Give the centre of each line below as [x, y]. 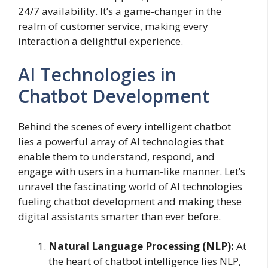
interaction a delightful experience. [100, 41]
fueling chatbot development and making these [130, 201]
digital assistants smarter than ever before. [119, 216]
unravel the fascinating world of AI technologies [130, 186]
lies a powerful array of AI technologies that [121, 141]
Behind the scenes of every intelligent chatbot [124, 126]
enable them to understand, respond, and [116, 156]
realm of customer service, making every [113, 26]
